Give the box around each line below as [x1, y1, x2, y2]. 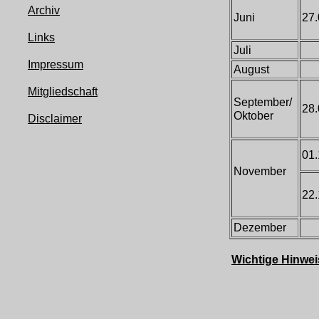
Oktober [234, 110, 273, 122]
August [234, 63, 269, 75]
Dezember [234, 221, 286, 234]
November [234, 165, 286, 177]
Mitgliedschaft [28, 85, 98, 98]
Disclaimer [28, 113, 82, 125]
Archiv [28, 4, 60, 16]
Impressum [28, 58, 83, 70]
